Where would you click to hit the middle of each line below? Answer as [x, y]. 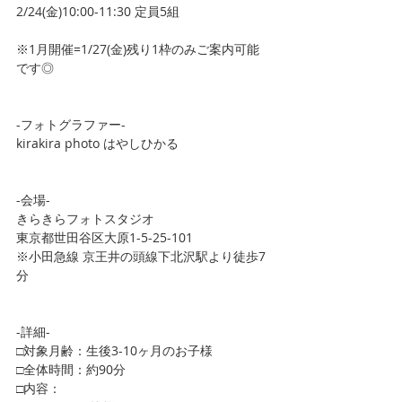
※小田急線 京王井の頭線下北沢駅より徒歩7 [141, 256]
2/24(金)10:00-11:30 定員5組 [98, 11]
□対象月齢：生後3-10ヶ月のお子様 [114, 350]
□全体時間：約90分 [71, 369]
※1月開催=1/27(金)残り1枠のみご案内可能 [138, 49]
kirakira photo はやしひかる [97, 143]
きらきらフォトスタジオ [85, 218]
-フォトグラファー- [71, 124]
